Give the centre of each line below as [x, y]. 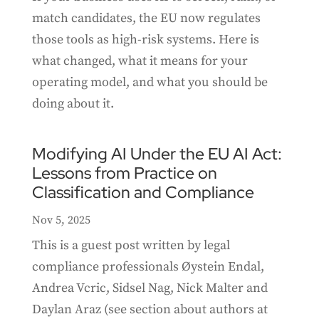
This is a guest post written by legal [131, 246]
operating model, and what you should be [150, 83]
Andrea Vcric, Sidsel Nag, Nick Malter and [150, 288]
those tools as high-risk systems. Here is [145, 40]
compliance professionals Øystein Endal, [148, 267]
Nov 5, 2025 [61, 220]
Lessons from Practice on [124, 173]
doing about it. [73, 104]
